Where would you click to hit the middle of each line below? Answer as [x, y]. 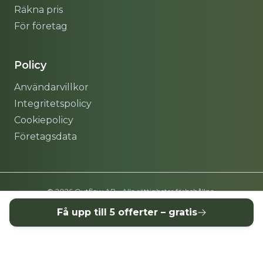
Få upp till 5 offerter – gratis [127, 212]
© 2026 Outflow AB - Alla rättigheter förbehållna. [131, 191]
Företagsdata [45, 136]
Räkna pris [38, 10]
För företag [41, 26]
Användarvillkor [51, 87]
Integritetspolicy [53, 104]
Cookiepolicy [44, 120]
